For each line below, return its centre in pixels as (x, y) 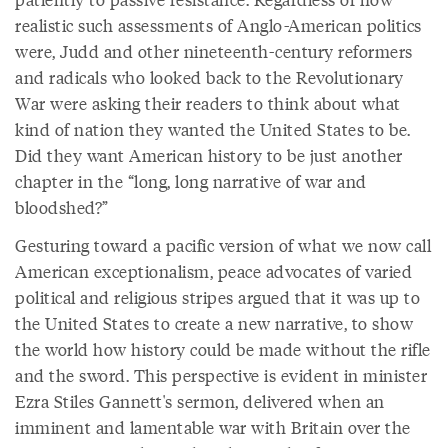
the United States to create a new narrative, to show (214, 323)
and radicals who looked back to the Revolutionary (209, 77)
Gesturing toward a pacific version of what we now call (223, 245)
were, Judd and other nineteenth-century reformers (214, 51)
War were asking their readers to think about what (208, 103)
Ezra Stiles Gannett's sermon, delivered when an (200, 401)
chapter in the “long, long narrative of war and (191, 181)
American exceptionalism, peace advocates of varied (213, 271)
